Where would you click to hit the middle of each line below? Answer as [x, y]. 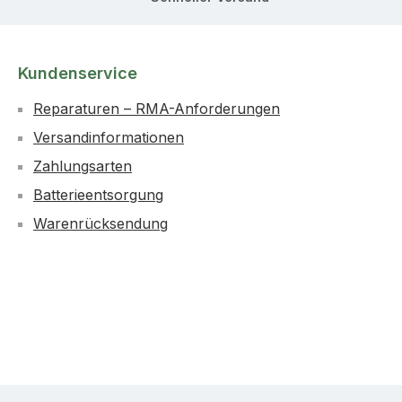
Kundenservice [78, 73]
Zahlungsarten [83, 166]
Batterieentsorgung [98, 195]
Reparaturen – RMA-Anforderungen [157, 109]
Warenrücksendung [100, 223]
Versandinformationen [109, 137]
